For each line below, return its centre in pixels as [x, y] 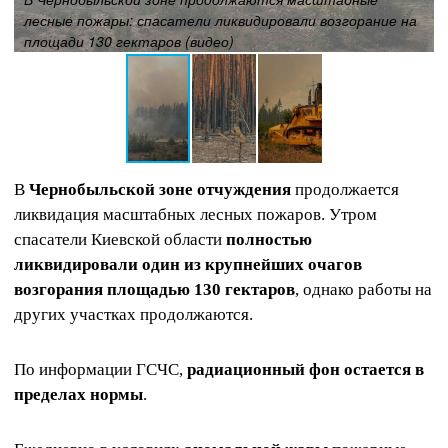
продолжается [345, 189]
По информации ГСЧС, [100, 370]
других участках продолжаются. [133, 314]
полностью [269, 239]
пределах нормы [78, 395]
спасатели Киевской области [120, 239]
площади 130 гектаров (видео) [129, 41]
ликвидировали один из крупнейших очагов [188, 264]
